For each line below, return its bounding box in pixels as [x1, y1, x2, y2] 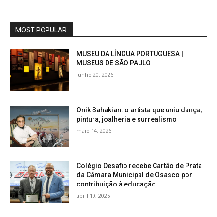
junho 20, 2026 [77, 71, 114, 78]
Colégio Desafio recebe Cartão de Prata [77, 162, 202, 170]
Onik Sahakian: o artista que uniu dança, [77, 106, 202, 114]
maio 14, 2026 [77, 126, 112, 134]
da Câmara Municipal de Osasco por [77, 171, 193, 179]
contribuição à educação [77, 180, 156, 188]
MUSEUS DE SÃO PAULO [77, 59, 151, 67]
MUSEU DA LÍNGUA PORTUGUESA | [77, 50, 184, 58]
